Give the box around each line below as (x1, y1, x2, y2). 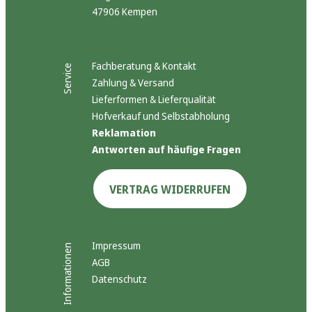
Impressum (92, 239, 141, 253)
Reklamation (92, 126, 156, 140)
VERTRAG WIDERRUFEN (109, 182, 231, 198)
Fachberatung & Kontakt (92, 59, 196, 73)
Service (61, 63, 74, 95)
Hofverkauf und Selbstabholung (92, 109, 230, 123)
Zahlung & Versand (92, 76, 174, 90)
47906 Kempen (92, 5, 157, 19)
